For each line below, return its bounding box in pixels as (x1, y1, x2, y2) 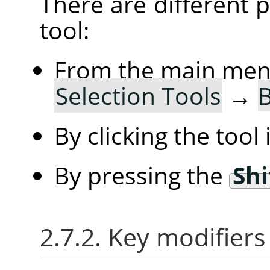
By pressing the (54, 159, 229, 192)
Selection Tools (55, 80, 221, 112)
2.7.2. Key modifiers (40, 221, 266, 254)
